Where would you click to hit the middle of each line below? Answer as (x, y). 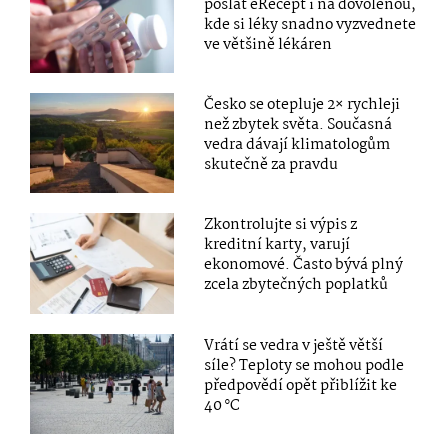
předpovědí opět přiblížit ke (301, 385)
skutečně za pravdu (271, 165)
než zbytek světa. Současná (298, 125)
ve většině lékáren (268, 45)
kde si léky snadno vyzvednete (310, 25)
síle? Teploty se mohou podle (304, 365)
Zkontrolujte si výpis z (281, 225)
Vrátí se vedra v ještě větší (294, 345)
